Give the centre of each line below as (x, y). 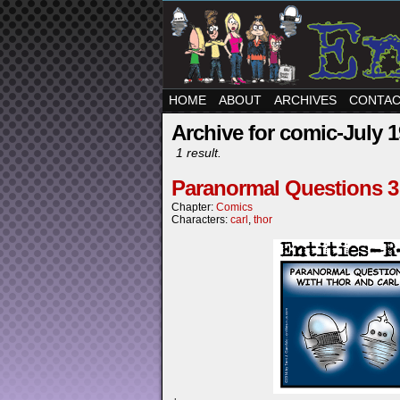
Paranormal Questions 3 (285, 188)
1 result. (199, 153)
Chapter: (194, 207)
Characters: (201, 220)
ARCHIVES (305, 100)
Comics (234, 207)
